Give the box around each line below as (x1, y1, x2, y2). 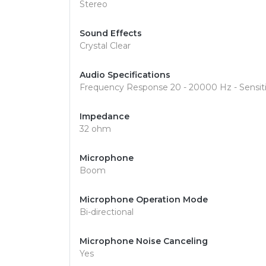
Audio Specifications (80, 69, 170, 80)
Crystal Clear (80, 40, 131, 51)
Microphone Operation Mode (80, 194, 208, 205)
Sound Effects (80, 28, 142, 39)
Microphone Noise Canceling (80, 236, 208, 246)
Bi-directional (80, 207, 134, 217)
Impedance (80, 111, 129, 122)
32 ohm (80, 123, 111, 134)
